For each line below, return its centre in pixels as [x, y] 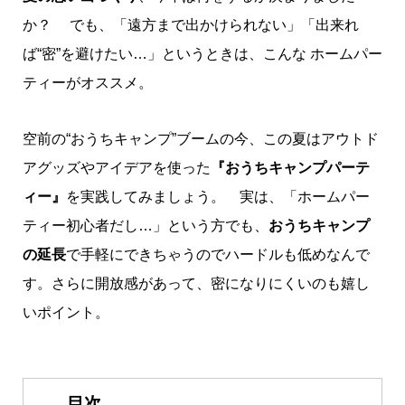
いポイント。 [66, 313]
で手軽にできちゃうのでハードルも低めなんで [217, 255]
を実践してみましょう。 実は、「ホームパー [217, 197]
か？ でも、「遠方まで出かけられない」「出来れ [190, 25]
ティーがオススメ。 [87, 83]
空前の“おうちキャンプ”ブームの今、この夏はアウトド [200, 139]
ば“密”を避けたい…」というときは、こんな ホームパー [202, 54]
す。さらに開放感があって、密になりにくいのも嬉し [196, 284]
